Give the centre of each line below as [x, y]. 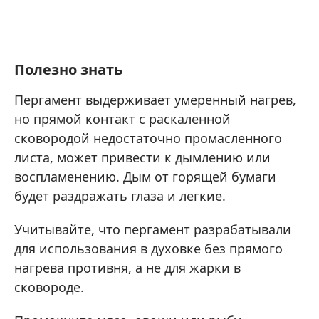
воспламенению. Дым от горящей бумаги [145, 177]
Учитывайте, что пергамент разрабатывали [153, 230]
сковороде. [49, 287]
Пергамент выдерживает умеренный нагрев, [155, 100]
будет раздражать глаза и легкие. [120, 196]
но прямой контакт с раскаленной [122, 119]
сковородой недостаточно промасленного [148, 138]
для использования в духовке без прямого [148, 249]
